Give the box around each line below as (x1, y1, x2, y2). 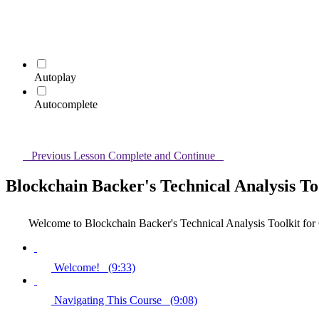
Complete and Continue (108, 150, 215, 162)
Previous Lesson (31, 150, 105, 162)
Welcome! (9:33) (54, 261, 135, 273)
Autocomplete (34, 98, 98, 110)
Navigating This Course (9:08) (54, 293, 197, 306)
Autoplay (34, 71, 76, 83)
